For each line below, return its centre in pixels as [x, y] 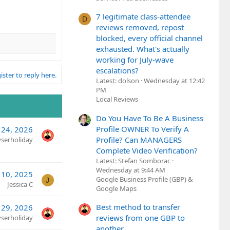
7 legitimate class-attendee [143, 17]
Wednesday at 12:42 [174, 81]
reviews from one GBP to [140, 218]
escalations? [117, 71]
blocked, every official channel [149, 38]
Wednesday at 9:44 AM [131, 170]
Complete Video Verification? [147, 150]
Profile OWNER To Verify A [142, 129]
